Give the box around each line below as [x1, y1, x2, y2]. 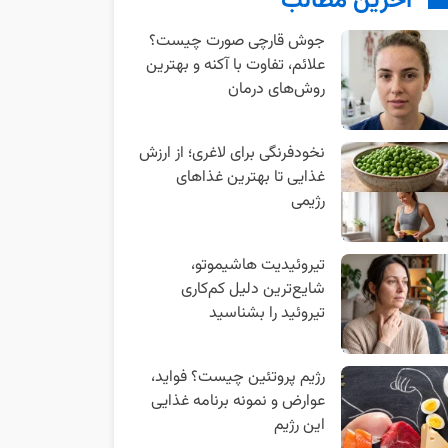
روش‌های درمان [227, 77, 325, 102]
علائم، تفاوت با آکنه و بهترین [145, 53, 325, 78]
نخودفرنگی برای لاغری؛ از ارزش [138, 141, 325, 166]
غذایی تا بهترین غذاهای [175, 165, 325, 190]
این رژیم [273, 413, 325, 438]
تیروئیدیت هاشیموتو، [190, 253, 325, 278]
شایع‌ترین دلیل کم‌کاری [180, 277, 325, 302]
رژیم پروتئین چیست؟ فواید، [150, 365, 325, 390]
